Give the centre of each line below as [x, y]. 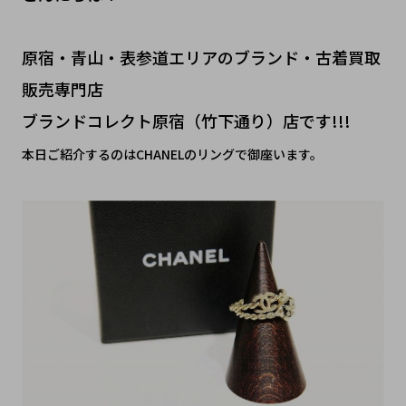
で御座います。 [278, 155]
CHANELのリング [185, 155]
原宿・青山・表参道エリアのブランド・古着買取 [201, 58]
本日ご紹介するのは [78, 155]
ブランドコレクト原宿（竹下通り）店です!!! [186, 121]
